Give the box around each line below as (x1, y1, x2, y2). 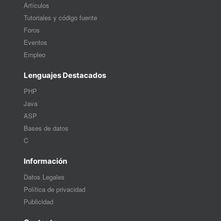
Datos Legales (24, 172, 65, 182)
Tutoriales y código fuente (24, 13, 98, 23)
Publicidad (24, 197, 54, 207)
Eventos (24, 37, 48, 47)
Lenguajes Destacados (24, 71, 107, 80)
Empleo (24, 50, 46, 60)
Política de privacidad (24, 184, 86, 194)
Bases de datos (24, 123, 69, 133)
